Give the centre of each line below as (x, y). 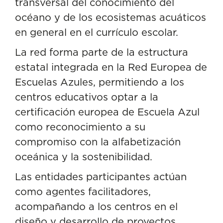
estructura (163, 52)
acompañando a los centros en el (96, 206)
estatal (32, 67)
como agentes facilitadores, (83, 191)
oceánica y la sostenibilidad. (84, 157)
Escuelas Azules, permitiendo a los (100, 82)
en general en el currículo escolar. (97, 32)
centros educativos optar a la (87, 97)
